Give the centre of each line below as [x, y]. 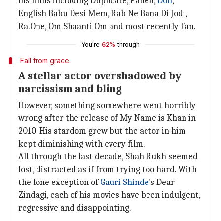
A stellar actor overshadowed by [100, 76]
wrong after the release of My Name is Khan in [107, 118]
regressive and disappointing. [75, 208]
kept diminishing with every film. [82, 144]
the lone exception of [59, 182]
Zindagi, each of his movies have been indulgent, [109, 195]
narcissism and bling [70, 89]
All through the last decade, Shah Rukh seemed [108, 157]
